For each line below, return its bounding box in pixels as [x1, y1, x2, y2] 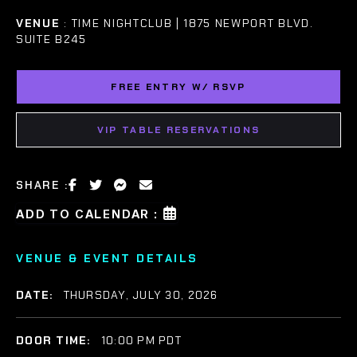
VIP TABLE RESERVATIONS [96, 123, 261, 136]
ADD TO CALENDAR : [16, 206, 159, 221]
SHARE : [16, 178, 69, 192]
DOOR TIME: [16, 332, 95, 347]
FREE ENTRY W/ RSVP [111, 80, 246, 93]
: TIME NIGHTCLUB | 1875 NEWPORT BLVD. [64, 15, 314, 30]
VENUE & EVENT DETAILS [16, 250, 198, 265]
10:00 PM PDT [100, 332, 182, 347]
